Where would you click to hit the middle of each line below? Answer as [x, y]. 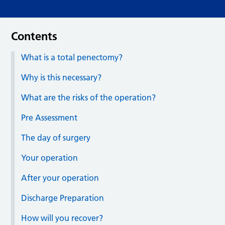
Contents [34, 36]
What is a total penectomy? [72, 58]
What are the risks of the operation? [89, 98]
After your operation [60, 178]
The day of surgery [56, 138]
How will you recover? [62, 218]
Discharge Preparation [63, 198]
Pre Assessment [49, 118]
